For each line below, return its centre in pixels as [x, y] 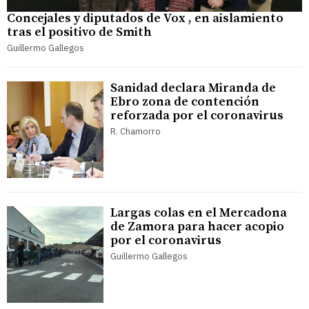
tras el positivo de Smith [79, 32]
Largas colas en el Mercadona [199, 213]
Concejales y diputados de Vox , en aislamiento [145, 19]
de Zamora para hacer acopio [197, 227]
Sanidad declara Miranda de [193, 88]
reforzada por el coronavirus [197, 116]
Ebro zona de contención [185, 102]
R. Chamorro [136, 132]
